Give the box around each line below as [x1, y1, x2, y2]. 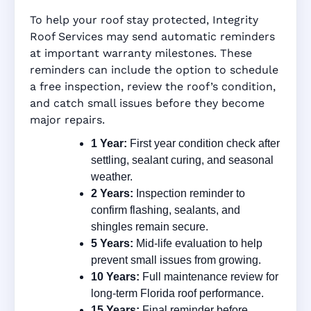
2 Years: [91, 187, 133, 199]
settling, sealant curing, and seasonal [91, 153, 274, 166]
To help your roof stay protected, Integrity [30, 12, 258, 26]
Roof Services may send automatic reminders [30, 29, 275, 43]
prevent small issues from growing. [91, 253, 261, 266]
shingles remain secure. [91, 220, 208, 233]
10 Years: [91, 270, 140, 283]
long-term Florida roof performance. [91, 287, 264, 299]
